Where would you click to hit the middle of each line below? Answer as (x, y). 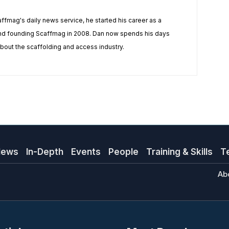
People (123, 152)
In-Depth (44, 152)
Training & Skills (179, 152)
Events (86, 152)
